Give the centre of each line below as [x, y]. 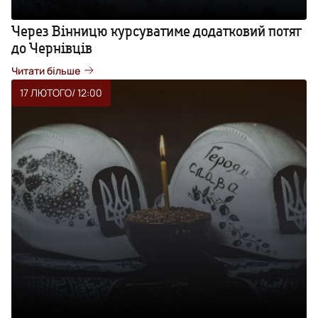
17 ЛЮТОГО [46, 92]
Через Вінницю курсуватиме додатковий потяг [157, 31]
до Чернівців [52, 48]
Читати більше [46, 70]
